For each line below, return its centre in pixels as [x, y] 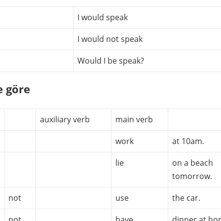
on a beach [193, 163]
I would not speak [110, 39]
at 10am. [188, 141]
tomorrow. [192, 176]
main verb [134, 119]
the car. [186, 198]
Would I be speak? [111, 60]
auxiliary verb [65, 119]
